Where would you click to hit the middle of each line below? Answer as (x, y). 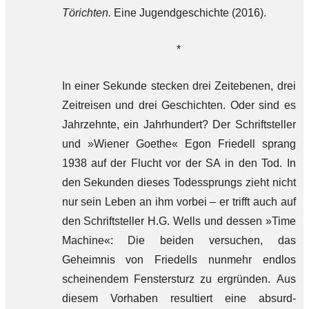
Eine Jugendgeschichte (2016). (190, 13)
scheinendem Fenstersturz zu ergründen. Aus (179, 279)
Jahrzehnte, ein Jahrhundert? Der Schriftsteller (179, 124)
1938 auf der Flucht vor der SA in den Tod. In (179, 163)
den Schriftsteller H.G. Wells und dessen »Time (179, 221)
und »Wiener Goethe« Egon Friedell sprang (179, 144)
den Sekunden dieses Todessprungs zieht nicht (179, 182)
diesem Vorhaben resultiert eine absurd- (179, 298)
